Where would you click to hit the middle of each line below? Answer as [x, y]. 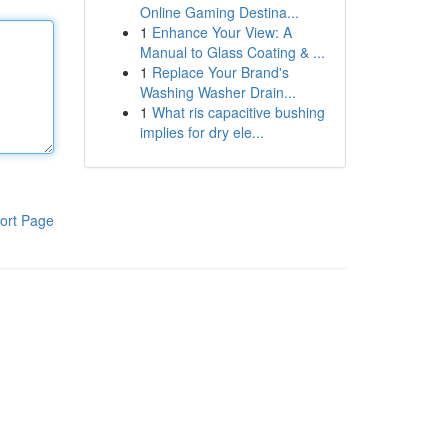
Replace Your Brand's [220, 72]
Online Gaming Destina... [219, 12]
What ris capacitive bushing [238, 112]
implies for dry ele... [201, 132]
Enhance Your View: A [221, 32]
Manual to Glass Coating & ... [232, 52]
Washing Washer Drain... [217, 92]
